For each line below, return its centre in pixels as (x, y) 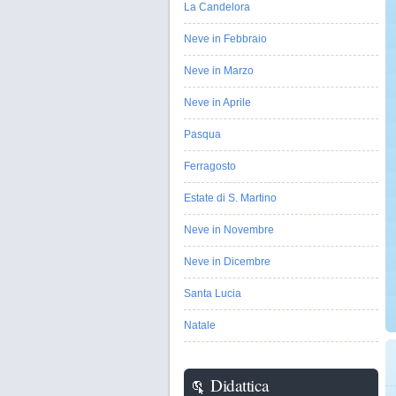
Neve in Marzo (219, 71)
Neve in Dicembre (227, 262)
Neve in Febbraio (225, 39)
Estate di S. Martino (230, 198)
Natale (200, 325)
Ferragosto (210, 166)
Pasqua (202, 134)
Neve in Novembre (229, 230)
